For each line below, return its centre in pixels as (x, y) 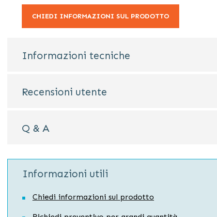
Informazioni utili (65, 174)
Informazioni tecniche (76, 56)
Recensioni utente (64, 92)
